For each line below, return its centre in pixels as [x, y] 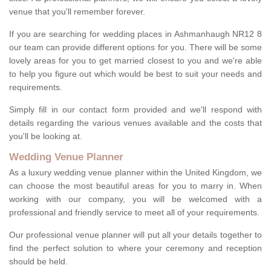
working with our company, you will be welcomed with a [135, 199]
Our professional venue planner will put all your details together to [135, 235]
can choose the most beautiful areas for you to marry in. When [135, 186]
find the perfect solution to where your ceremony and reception [135, 248]
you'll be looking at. [46, 136]
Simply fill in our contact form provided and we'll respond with [135, 110]
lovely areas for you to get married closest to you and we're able [135, 61]
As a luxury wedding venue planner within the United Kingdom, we [135, 173]
